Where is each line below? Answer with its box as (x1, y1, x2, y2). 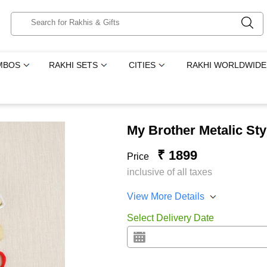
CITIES (129, 60, 156, 70)
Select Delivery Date (126, 213, 214, 223)
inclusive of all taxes (126, 167, 212, 177)
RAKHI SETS (49, 60, 98, 70)
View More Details (126, 191, 204, 201)
